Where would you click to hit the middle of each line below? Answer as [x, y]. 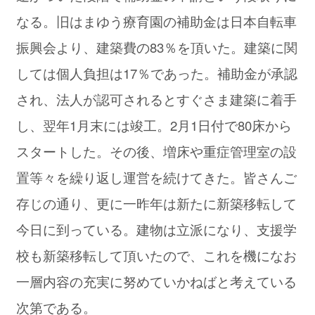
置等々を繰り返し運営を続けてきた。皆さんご [157, 177]
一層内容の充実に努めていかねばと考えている [157, 281]
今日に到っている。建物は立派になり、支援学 [157, 229]
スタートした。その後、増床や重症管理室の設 [157, 151]
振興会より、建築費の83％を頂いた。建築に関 [157, 47]
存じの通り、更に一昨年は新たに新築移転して [157, 203]
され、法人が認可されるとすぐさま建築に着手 [157, 99]
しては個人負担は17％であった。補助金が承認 [157, 73]
